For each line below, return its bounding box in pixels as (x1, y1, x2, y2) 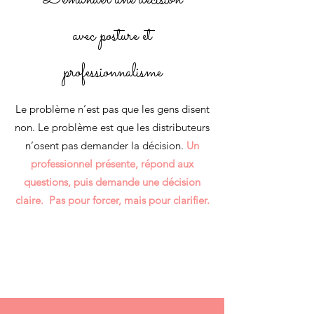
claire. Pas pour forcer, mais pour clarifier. (15, 193, 210, 207)
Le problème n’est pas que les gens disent (15, 102, 210, 116)
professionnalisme (62, 59, 162, 86)
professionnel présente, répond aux (31, 157, 193, 170)
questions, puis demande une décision (24, 175, 200, 189)
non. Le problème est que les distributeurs (15, 121, 210, 134)
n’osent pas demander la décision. (25, 139, 186, 152)
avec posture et (73, 22, 151, 50)
